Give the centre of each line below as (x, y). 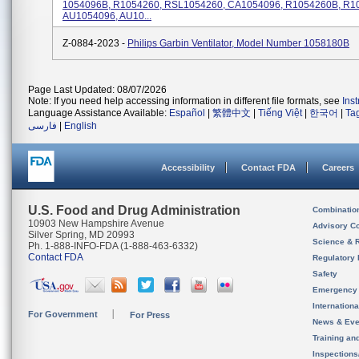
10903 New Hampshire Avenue (96, 224)
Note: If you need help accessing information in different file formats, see (185, 101)
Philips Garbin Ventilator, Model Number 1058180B (238, 43)
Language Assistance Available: (99, 113)
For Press (150, 315)
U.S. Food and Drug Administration (134, 210)
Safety (325, 274)
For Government (63, 314)
